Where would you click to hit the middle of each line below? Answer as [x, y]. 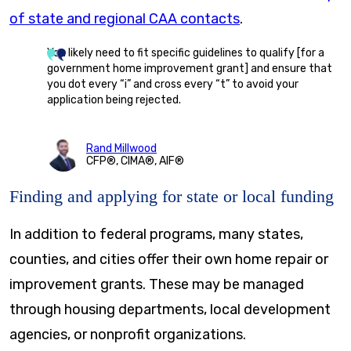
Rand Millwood [121, 148]
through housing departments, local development [170, 309]
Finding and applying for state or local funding [172, 196]
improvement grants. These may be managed [157, 284]
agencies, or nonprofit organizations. [128, 335]
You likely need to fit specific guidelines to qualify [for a [186, 52]
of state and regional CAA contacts [125, 18]
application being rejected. [114, 100]
